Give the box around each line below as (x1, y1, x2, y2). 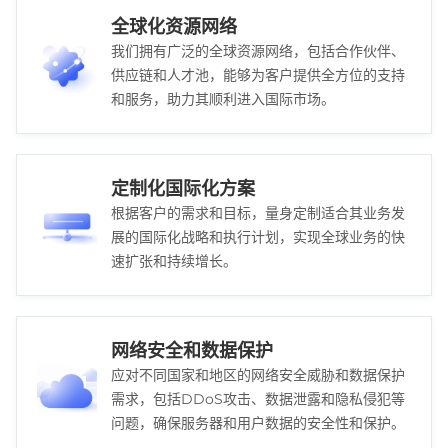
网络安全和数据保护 (111, 340, 273, 362)
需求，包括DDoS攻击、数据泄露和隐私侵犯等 (111, 390, 405, 408)
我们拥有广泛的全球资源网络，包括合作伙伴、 (111, 42, 405, 60)
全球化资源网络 (111, 16, 237, 38)
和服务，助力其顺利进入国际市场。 (111, 90, 335, 108)
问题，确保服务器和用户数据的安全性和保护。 (111, 414, 405, 432)
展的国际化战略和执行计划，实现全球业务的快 (111, 228, 405, 246)
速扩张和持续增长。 (111, 252, 237, 270)
